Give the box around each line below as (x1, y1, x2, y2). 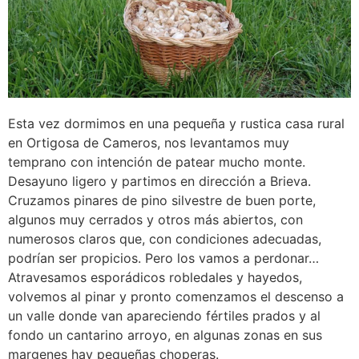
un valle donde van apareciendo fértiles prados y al (8, 308, 321, 325)
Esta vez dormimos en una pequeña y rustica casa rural (8, 115, 345, 132)
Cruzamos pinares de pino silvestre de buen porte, (8, 192, 316, 209)
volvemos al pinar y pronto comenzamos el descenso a (8, 288, 344, 305)
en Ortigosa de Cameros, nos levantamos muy (8, 135, 289, 151)
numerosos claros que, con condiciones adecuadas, (8, 231, 321, 248)
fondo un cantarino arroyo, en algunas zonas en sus (8, 327, 322, 344)
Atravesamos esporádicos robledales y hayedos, (8, 269, 302, 286)
